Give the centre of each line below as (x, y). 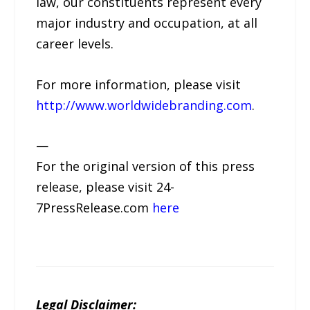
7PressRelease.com (94, 208)
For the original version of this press (146, 166)
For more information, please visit (139, 84)
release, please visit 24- (106, 187)
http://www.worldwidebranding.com (144, 105)
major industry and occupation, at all (147, 22)
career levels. (75, 43)
